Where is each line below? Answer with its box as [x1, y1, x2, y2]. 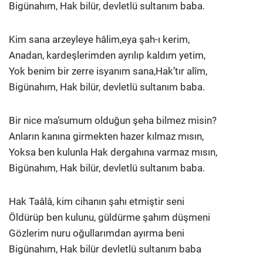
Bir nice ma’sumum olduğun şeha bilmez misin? [9, 114, 217, 126]
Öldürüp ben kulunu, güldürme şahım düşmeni [9, 211, 210, 223]
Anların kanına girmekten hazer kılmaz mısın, [9, 130, 204, 142]
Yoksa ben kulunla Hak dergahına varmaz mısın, [9, 146, 217, 158]
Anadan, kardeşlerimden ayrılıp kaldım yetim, [9, 49, 205, 61]
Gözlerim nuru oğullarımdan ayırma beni [9, 227, 184, 239]
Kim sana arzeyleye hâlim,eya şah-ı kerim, [9, 33, 190, 45]
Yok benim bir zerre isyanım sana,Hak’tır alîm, [9, 65, 207, 77]
